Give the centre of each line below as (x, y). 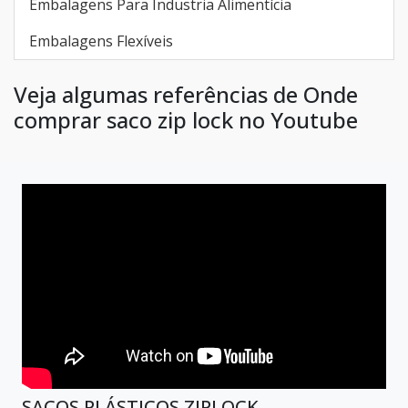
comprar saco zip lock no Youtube (186, 120)
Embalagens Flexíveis (101, 41)
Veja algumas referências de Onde (186, 94)
